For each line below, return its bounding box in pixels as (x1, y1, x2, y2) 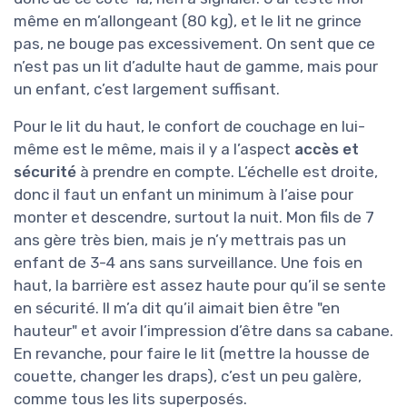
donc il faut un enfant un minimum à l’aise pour (14, 184, 353, 203)
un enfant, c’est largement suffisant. (14, 79, 280, 98)
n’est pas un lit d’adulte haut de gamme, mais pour (14, 56, 378, 75)
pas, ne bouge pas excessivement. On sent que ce (14, 34, 375, 53)
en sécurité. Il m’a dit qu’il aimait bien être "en (14, 298, 340, 317)
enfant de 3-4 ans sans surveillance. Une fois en (14, 253, 362, 272)
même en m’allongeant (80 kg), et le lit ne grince (14, 11, 362, 30)
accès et (294, 139, 359, 158)
